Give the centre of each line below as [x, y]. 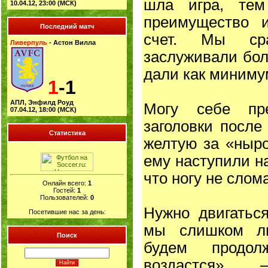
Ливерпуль [30, 42]
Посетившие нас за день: [67, 211]
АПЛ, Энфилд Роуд [42, 102]
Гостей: [65, 190]
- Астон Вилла [72, 42]
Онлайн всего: [65, 183]
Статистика [67, 133]
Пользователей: [65, 197]
